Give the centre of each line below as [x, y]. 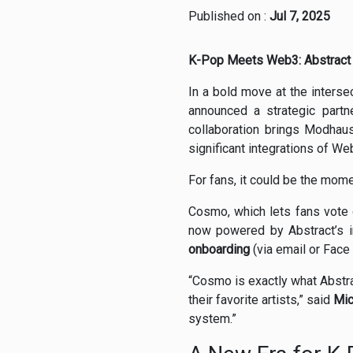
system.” [212, 319]
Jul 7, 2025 [300, 17]
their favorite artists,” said [261, 300]
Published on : [229, 17]
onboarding [219, 250]
